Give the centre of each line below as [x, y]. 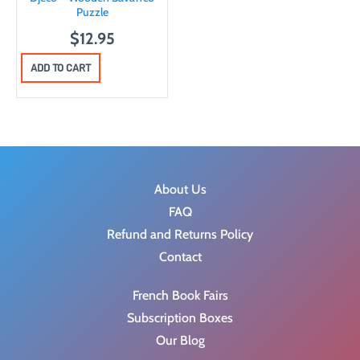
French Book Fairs [180, 295]
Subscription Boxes [180, 317]
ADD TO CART [61, 67]
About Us [180, 189]
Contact [180, 256]
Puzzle [92, 12]
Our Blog [180, 340]
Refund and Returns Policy [180, 234]
